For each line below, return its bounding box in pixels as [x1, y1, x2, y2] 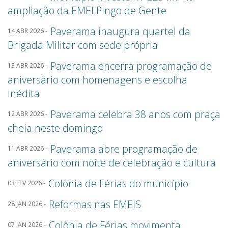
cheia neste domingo [8, 121, 103, 135]
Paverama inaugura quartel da [50, 24, 190, 38]
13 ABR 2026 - [8, 61, 50, 69]
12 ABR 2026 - [8, 109, 50, 118]
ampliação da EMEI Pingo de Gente [8, 4, 166, 17]
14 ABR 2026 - [8, 26, 50, 35]
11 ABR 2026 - [8, 144, 50, 152]
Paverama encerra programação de [50, 59, 212, 73]
